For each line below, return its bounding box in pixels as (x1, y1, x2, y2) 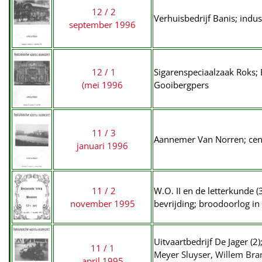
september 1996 (69, 19, 136, 30)
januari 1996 (77, 140, 128, 151)
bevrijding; (154, 198, 199, 209)
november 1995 (70, 198, 135, 209)
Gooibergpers (154, 79, 209, 91)
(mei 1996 (82, 79, 123, 91)
